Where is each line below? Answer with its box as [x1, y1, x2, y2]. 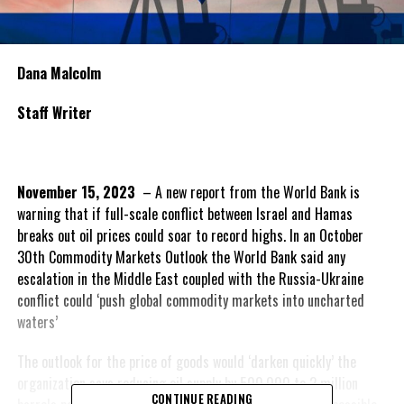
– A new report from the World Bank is [134, 180, 360, 203]
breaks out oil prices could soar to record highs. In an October [16, 224, 363, 246]
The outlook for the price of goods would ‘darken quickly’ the [16, 350, 356, 372]
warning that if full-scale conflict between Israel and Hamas [16, 202, 353, 225]
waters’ [16, 310, 58, 333]
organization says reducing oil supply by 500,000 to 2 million [16, 372, 358, 394]
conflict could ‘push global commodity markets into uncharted [16, 289, 364, 311]
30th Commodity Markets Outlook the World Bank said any [16, 245, 345, 268]
